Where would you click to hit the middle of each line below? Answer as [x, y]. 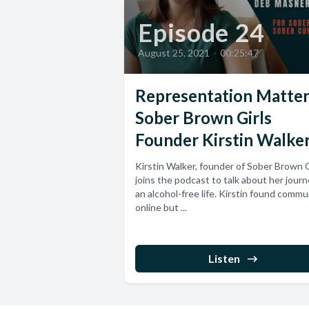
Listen [224, 259]
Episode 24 [201, 33]
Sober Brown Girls [203, 118]
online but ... [161, 208]
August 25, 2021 [174, 53]
